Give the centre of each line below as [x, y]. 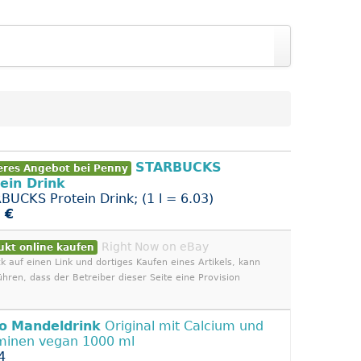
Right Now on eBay [155, 247]
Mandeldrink [56, 326]
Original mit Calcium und [182, 326]
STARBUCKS [178, 167]
